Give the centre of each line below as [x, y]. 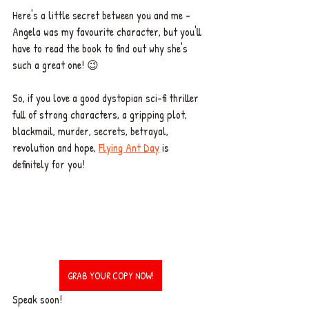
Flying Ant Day [129, 147]
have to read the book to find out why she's [101, 48]
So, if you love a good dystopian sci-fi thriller [107, 98]
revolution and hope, [56, 147]
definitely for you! [50, 164]
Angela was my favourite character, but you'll [108, 31]
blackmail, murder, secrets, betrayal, [92, 131]
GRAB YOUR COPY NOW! [110, 275]
